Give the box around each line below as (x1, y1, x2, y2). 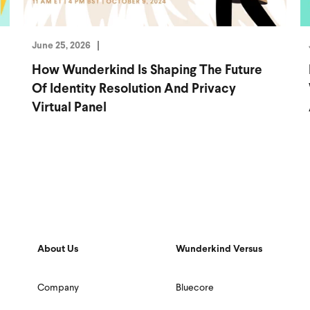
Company (37, 283, 79, 293)
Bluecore (176, 283, 214, 293)
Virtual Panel (31, 101, 107, 115)
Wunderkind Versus (176, 244, 262, 255)
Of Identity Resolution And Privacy (31, 82, 236, 96)
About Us (37, 244, 78, 255)
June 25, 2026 (31, 40, 91, 51)
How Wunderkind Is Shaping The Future (31, 64, 262, 77)
